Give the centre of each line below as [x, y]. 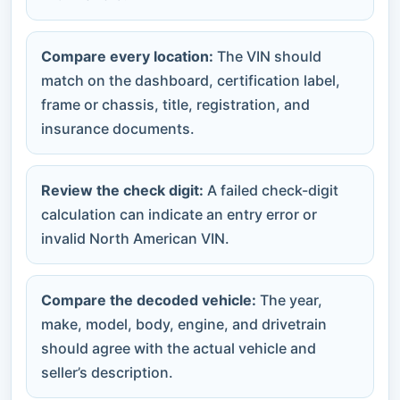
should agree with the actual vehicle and [179, 348]
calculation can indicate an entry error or [179, 214]
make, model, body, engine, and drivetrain [184, 324]
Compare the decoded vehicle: [149, 300]
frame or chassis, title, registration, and [175, 104]
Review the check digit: [122, 190]
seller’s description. [107, 372]
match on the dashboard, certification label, [191, 80]
